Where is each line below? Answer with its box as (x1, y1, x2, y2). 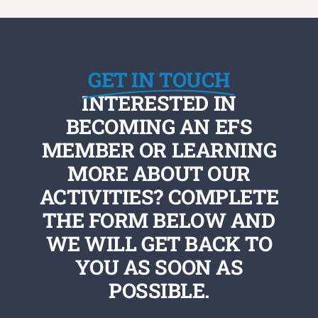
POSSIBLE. (108, 276, 210, 304)
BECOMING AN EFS (65, 112, 253, 140)
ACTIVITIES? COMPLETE (39, 182, 279, 210)
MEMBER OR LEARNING (41, 136, 277, 163)
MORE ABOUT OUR (67, 159, 251, 187)
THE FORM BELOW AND (43, 206, 275, 234)
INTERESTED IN (82, 89, 236, 116)
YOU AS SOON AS (75, 253, 243, 280)
